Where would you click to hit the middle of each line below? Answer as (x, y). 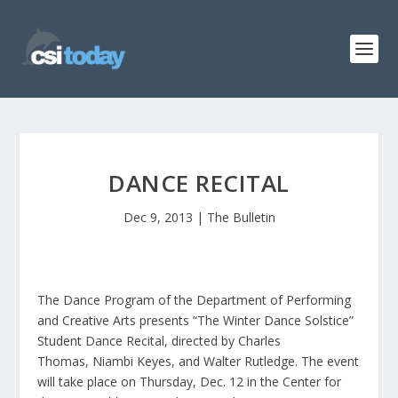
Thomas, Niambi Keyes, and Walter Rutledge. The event (199, 361)
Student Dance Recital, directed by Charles (159, 341)
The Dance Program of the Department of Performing (195, 300)
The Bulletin (241, 217)
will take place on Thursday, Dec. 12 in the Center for (190, 382)
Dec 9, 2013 (158, 217)
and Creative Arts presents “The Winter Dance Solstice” (196, 320)
